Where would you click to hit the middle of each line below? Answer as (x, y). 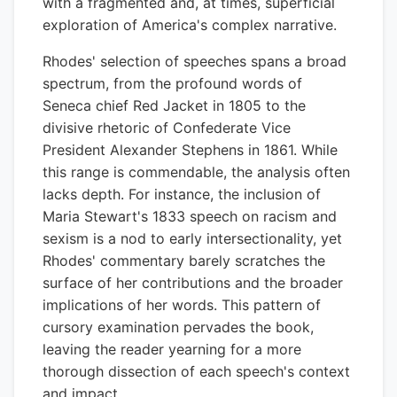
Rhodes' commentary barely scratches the (184, 261)
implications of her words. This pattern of (182, 305)
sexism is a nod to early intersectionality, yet (192, 238)
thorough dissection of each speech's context (196, 371)
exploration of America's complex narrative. (190, 25)
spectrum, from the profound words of (172, 83)
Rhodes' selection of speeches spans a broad (195, 61)
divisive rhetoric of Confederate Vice (167, 128)
